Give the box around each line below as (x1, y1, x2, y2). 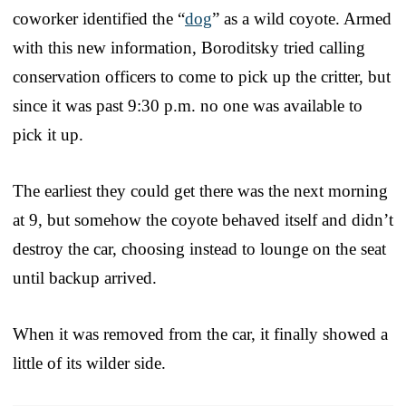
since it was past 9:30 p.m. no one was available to (13, 95, 362, 115)
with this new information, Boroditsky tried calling (13, 37, 365, 57)
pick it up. (13, 124, 83, 144)
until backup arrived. (13, 267, 157, 287)
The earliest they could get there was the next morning (13, 180, 388, 200)
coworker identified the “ (13, 8, 185, 28)
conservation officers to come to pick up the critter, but (13, 66, 391, 86)
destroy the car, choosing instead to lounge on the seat (13, 238, 386, 258)
